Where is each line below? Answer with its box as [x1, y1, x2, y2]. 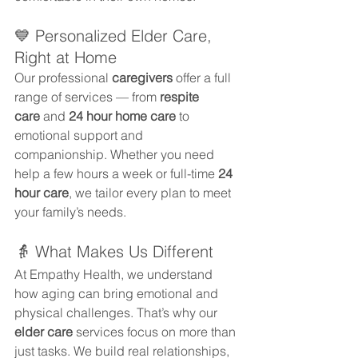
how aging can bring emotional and [14, 284, 221, 301]
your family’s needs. [14, 203, 126, 220]
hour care [14, 184, 69, 201]
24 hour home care [69, 107, 176, 124]
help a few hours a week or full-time [14, 165, 218, 181]
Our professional [14, 69, 112, 86]
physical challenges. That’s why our [14, 304, 221, 320]
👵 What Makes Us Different [14, 241, 213, 261]
